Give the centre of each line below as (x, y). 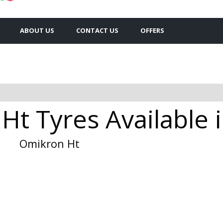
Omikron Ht (50, 143)
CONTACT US (97, 30)
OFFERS (152, 30)
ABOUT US (37, 30)
